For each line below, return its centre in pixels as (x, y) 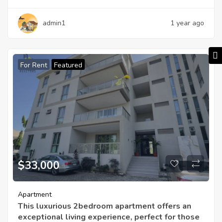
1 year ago (187, 23)
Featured (68, 65)
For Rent (34, 65)
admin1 (54, 23)
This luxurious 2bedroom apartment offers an (105, 206)
